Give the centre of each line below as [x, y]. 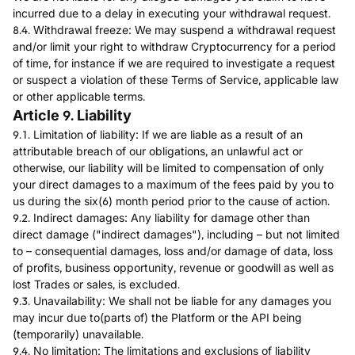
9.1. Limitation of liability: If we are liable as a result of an [158, 134]
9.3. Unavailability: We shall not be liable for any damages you [172, 301]
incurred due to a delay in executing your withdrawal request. [172, 13]
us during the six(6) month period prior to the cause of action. [171, 201]
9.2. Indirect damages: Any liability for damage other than [161, 218]
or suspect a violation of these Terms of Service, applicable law [176, 80]
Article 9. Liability [72, 115]
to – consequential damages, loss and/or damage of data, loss [173, 251]
